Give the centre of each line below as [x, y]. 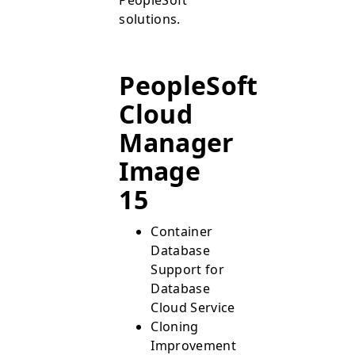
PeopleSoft [189, 85]
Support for [187, 269]
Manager [177, 142]
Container [182, 231]
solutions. [150, 19]
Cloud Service [193, 307]
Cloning [175, 326]
